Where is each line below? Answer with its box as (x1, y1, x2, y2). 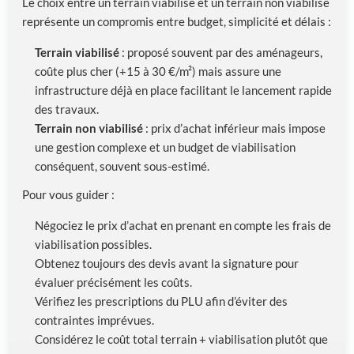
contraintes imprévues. (35, 313, 154, 328)
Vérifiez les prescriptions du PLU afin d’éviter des (35, 294, 288, 309)
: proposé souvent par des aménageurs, (119, 44, 322, 59)
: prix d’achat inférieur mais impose (143, 120, 326, 135)
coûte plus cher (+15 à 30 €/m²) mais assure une (35, 63, 281, 78)
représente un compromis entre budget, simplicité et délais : (22, 13, 331, 28)
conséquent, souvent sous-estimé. (35, 158, 209, 173)
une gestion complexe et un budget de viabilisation (35, 139, 296, 154)
